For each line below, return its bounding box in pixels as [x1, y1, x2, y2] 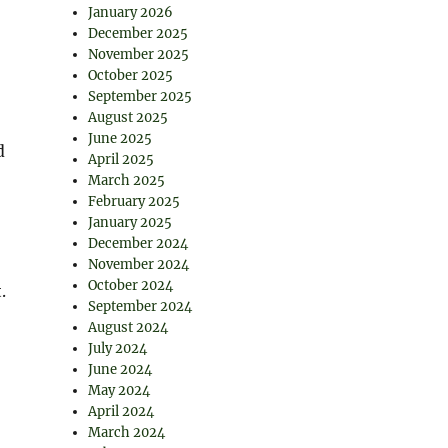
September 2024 [88, 298, 193, 315]
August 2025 [88, 109, 169, 126]
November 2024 [88, 256, 190, 273]
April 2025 [88, 151, 155, 168]
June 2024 [88, 361, 153, 378]
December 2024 [88, 235, 189, 252]
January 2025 [88, 214, 173, 231]
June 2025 [88, 130, 153, 147]
